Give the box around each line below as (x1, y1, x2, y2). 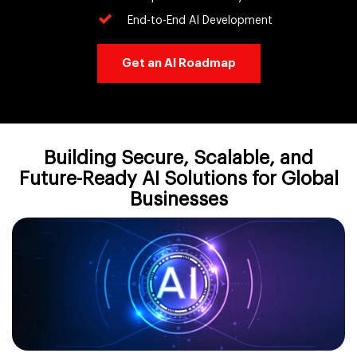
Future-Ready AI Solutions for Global (18, 169, 339, 188)
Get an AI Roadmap (121, 57, 236, 69)
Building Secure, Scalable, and (44, 148, 313, 167)
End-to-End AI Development (127, 15, 273, 26)
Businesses (129, 190, 228, 209)
